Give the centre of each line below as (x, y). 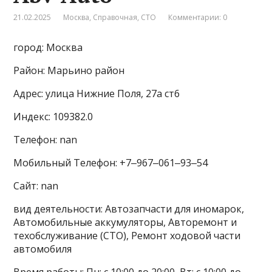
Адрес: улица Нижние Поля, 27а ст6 (97, 93)
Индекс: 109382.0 (53, 117)
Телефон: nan (46, 140)
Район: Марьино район (69, 70)
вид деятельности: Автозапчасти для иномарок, (129, 209)
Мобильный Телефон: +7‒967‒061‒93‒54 (111, 163)
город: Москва (48, 47)
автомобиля (43, 249)
